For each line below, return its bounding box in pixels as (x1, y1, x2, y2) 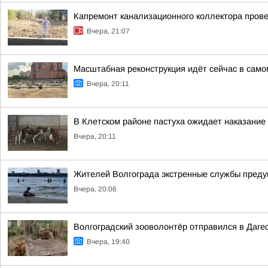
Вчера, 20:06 (74, 185, 117, 193)
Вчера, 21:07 (87, 27, 130, 35)
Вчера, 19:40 (87, 237, 130, 246)
